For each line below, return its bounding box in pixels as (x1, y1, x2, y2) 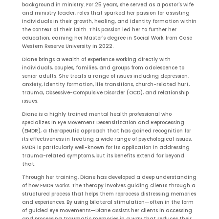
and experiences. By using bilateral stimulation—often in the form (22, 198, 194, 206)
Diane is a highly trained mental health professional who (22, 110, 172, 118)
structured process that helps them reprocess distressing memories (22, 190, 196, 197)
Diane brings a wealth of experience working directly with (22, 55, 171, 63)
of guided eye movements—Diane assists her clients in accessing (22, 206, 192, 214)
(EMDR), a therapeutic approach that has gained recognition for (22, 127, 191, 134)
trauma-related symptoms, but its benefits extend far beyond (22, 152, 184, 159)
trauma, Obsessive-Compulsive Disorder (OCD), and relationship (22, 88, 189, 96)
